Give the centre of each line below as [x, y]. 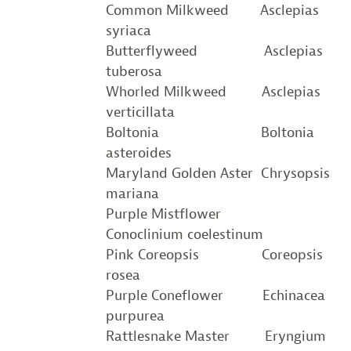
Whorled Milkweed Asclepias [213, 91]
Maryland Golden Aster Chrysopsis [217, 173]
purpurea [135, 315]
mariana [132, 193]
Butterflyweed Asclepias [214, 51]
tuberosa [134, 71]
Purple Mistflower [183, 213]
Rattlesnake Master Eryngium [215, 336]
